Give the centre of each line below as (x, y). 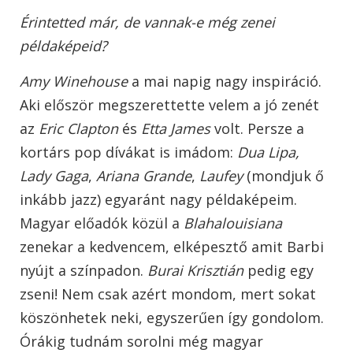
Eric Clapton (78, 129)
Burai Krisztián (193, 271)
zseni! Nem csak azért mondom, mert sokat (168, 294)
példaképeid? (63, 46)
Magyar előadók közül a (102, 223)
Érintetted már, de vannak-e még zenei (147, 22)
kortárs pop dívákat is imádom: (126, 152)
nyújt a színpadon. (82, 271)
